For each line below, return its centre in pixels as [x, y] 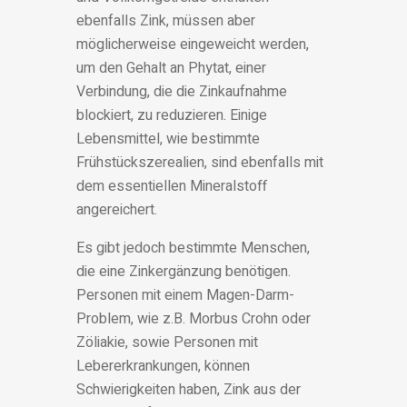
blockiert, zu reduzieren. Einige [172, 116]
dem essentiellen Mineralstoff [172, 187]
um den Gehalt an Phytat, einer [171, 69]
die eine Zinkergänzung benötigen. [184, 272]
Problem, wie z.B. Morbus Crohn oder [194, 319]
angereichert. [117, 210]
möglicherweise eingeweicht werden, [193, 45]
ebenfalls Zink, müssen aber [166, 21]
